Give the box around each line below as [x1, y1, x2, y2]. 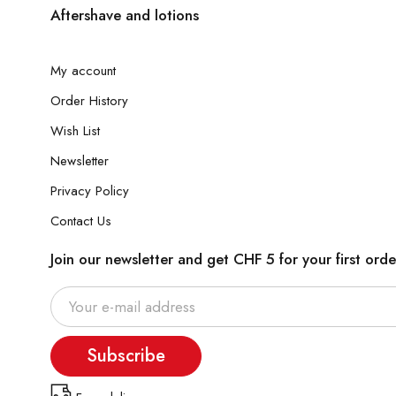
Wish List [50, 121, 100, 141]
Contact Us [50, 211, 111, 231]
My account [50, 61, 116, 80]
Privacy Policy [50, 181, 129, 201]
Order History [50, 91, 128, 110]
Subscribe [87, 343, 165, 369]
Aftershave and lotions [50, 4, 199, 26]
